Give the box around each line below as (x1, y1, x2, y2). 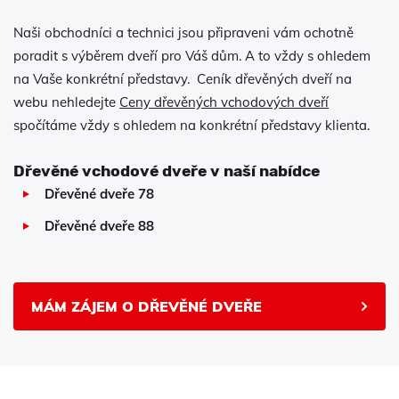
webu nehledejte (13, 93, 119, 110)
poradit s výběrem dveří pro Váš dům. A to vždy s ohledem (13, 46, 370, 64)
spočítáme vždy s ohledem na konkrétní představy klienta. (13, 116, 370, 134)
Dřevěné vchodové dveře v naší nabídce (13, 161, 320, 180)
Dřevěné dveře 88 (45, 216, 154, 234)
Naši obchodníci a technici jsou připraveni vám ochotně (13, 23, 354, 41)
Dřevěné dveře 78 (45, 184, 154, 202)
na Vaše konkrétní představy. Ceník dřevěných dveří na (13, 69, 352, 87)
